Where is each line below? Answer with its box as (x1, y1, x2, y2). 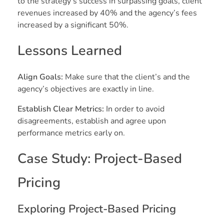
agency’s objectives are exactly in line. (17, 83, 154, 95)
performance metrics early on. (17, 127, 125, 139)
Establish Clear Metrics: (17, 103, 104, 115)
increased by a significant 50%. (17, 19, 128, 31)
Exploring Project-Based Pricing (17, 201, 176, 217)
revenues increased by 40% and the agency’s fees (17, 7, 197, 19)
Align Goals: (17, 71, 65, 83)
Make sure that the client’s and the (65, 71, 190, 83)
